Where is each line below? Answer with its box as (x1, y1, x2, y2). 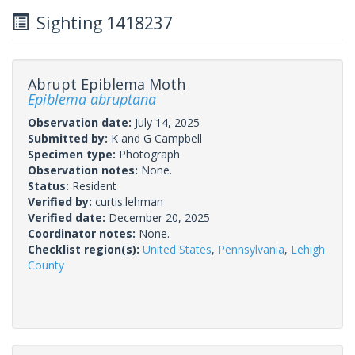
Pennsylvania (218, 241, 284, 257)
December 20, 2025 (109, 209, 210, 225)
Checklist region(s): (28, 241, 143, 257)
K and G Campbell (111, 130, 202, 146)
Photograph (119, 146, 180, 162)
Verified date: (28, 209, 109, 225)
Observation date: (28, 114, 135, 130)
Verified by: (28, 193, 95, 209)
